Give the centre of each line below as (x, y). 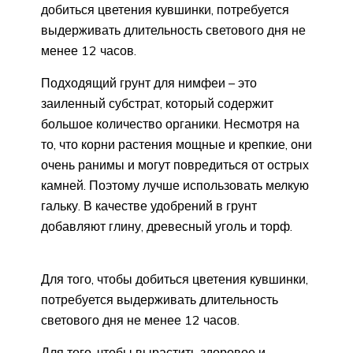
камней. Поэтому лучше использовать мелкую (175, 186)
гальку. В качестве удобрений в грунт (149, 206)
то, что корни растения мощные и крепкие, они (176, 145)
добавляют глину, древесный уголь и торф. (167, 227)
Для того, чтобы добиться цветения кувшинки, (175, 279)
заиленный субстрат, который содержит (157, 104)
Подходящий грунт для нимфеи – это (149, 83)
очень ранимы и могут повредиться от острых (175, 165)
